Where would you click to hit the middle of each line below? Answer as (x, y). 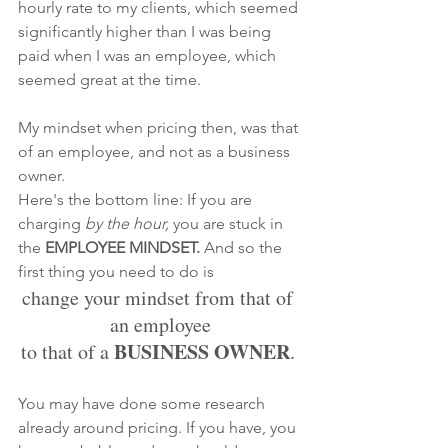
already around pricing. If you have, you (159, 427)
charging (51, 223)
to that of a (67, 351)
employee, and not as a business (176, 151)
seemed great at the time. (111, 79)
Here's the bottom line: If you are (137, 199)
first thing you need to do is (116, 271)
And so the (245, 247)
